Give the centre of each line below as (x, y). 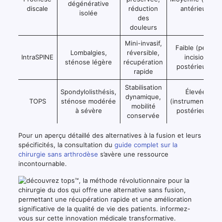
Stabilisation (143, 87)
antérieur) (196, 8)
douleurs (143, 27)
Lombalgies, (88, 52)
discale (38, 8)
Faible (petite (196, 47)
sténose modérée (89, 101)
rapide (143, 71)
